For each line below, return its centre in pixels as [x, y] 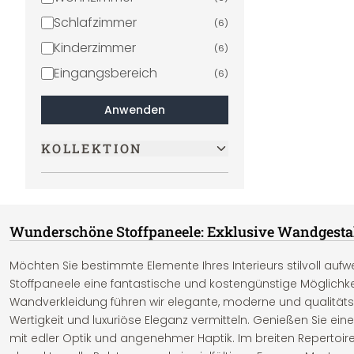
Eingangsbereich [106, 73]
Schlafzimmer [96, 23]
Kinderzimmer [95, 48]
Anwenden [134, 110]
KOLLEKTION [92, 148]
